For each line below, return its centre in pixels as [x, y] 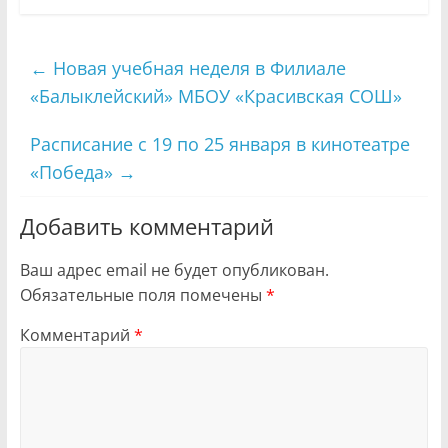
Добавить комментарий [146, 225]
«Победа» [73, 171]
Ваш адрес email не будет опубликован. [174, 269]
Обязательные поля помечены [142, 294]
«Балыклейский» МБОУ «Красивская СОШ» [215, 95]
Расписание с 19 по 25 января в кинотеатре [219, 143]
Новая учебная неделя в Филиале [196, 67]
